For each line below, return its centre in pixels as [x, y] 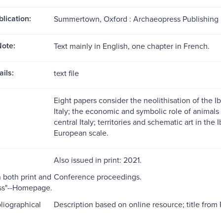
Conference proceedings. [97, 176]
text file [66, 73]
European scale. [81, 132]
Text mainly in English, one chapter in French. [131, 46]
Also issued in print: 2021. [97, 160]
